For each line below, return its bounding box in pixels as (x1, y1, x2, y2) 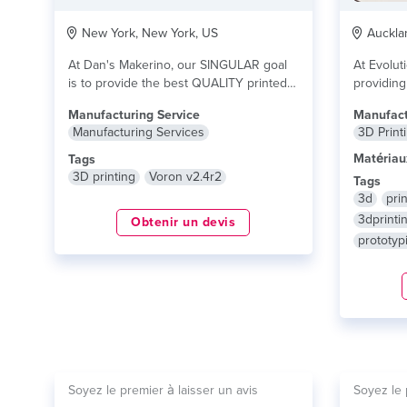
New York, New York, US (78, 25, 218, 41)
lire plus (111, 94, 155, 109)
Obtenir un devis (131, 214, 236, 230)
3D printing (73, 169, 135, 184)
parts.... (68, 94, 111, 109)
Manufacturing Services (73, 124, 204, 140)
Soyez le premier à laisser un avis (68, 382, 258, 398)
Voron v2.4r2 (149, 169, 222, 184)
